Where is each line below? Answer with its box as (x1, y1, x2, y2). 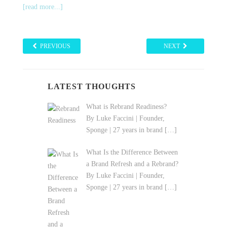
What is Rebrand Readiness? (86, 102, 167, 110)
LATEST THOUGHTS (48, 82, 136, 91)
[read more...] (22, 3, 63, 11)
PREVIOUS (37, 42, 71, 50)
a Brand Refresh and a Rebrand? (86, 160, 178, 168)
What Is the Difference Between (86, 148, 178, 156)
